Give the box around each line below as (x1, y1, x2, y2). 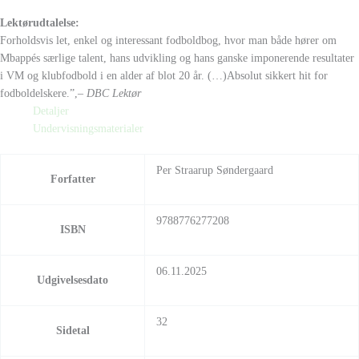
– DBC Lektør (78, 87, 141, 99)
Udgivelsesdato (37, 274, 108, 287)
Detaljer (33, 104, 70, 117)
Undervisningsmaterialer (33, 122, 144, 135)
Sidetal (55, 325, 90, 337)
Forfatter (50, 173, 95, 186)
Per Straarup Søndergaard (155, 164, 273, 177)
